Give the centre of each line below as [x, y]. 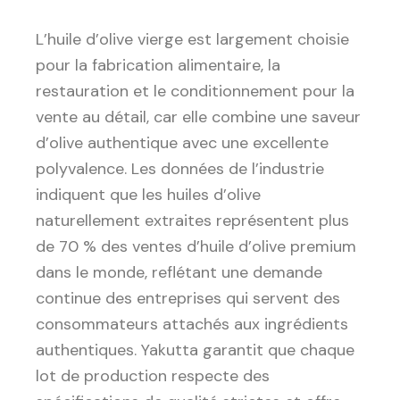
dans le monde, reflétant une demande [179, 273]
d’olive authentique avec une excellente [182, 143]
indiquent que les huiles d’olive [148, 195]
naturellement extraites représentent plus [192, 221]
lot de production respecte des [153, 376]
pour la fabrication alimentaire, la [158, 66]
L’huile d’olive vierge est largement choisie [192, 40]
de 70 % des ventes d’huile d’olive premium [196, 247]
